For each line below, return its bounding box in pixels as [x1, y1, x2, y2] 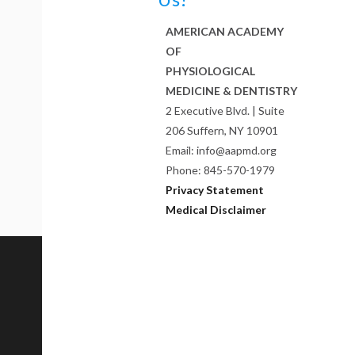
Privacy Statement [166, 183, 265, 197]
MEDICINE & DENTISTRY [166, 84, 298, 98]
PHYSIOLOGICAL [166, 64, 256, 78]
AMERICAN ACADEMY [166, 25, 284, 39]
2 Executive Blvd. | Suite [166, 104, 285, 118]
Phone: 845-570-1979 [166, 163, 276, 177]
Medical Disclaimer [166, 203, 267, 217]
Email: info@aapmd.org [166, 143, 277, 158]
